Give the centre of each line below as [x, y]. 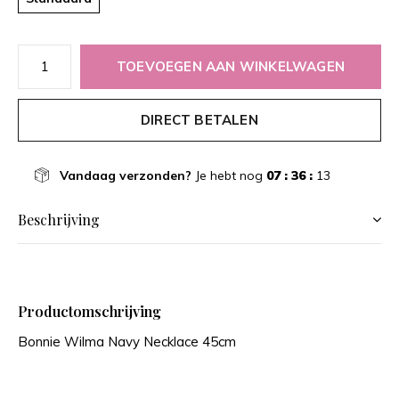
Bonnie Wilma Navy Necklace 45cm [127, 341]
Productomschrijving [90, 311]
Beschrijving [59, 219]
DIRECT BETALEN [199, 119]
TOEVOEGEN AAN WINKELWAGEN [231, 66]
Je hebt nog [228, 175]
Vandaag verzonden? [125, 175]
